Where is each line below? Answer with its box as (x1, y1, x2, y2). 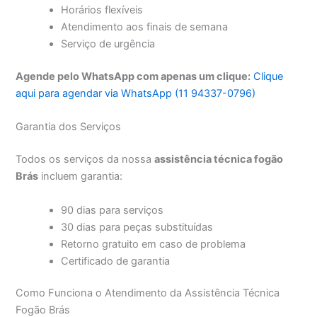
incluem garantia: (38, 170, 123, 183)
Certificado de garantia (61, 254, 171, 267)
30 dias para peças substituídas (61, 220, 214, 234)
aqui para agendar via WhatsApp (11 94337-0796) (16, 87, 256, 100)
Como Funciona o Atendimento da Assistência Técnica (16, 287, 280, 300)
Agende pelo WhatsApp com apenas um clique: (16, 70, 251, 83)
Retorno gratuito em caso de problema (61, 237, 246, 250)
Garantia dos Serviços (16, 120, 122, 134)
